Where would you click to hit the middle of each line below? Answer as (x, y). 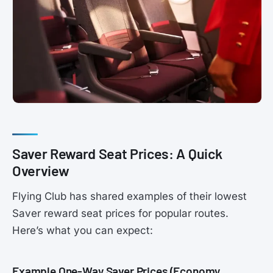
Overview (41, 171)
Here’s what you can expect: (83, 231)
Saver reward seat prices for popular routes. (120, 214)
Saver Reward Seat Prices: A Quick (117, 154)
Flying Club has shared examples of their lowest (129, 197)
